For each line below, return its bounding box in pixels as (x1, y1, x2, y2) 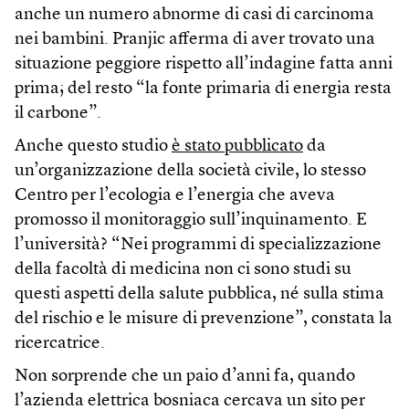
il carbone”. (15, 104, 101, 122)
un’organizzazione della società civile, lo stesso (15, 162, 366, 180)
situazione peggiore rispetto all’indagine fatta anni (15, 55, 393, 73)
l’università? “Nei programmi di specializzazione (15, 236, 382, 254)
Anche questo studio (15, 137, 172, 155)
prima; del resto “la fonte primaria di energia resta (15, 79, 392, 98)
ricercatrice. (15, 334, 105, 352)
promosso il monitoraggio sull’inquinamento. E (15, 211, 367, 229)
